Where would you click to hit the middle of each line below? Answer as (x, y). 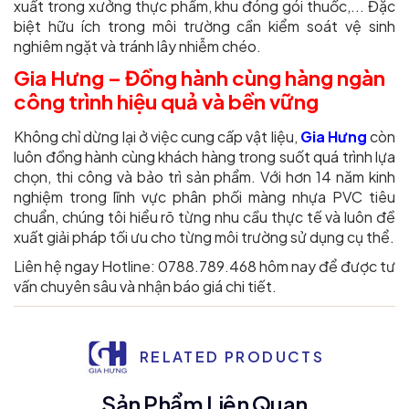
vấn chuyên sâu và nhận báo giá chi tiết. (145, 287)
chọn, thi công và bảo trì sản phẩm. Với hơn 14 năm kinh (204, 177)
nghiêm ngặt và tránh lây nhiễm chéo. (137, 47)
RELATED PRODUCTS (232, 357)
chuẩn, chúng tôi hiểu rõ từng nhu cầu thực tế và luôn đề (204, 217)
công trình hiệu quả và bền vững (166, 102)
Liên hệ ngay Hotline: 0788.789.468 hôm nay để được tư (204, 267)
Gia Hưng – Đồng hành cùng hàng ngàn (199, 78)
